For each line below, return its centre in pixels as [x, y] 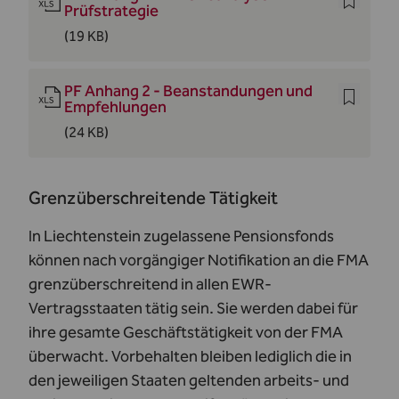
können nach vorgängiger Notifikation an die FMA [199, 260]
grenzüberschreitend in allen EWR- [150, 284]
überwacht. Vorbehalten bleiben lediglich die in [190, 356]
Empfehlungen [115, 107]
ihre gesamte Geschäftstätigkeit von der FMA [186, 332]
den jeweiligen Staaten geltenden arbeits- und [189, 380]
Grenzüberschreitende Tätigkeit [153, 198]
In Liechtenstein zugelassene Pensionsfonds [181, 236]
